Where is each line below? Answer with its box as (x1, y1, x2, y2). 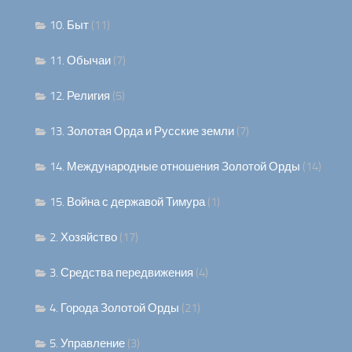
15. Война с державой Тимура (49, 195, 205, 210)
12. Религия (49, 89, 110, 104)
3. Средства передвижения (49, 266, 193, 280)
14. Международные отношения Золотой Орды (49, 159, 300, 174)
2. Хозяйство (49, 230, 117, 245)
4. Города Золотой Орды (49, 301, 179, 316)
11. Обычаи (49, 53, 111, 68)
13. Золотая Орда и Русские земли (49, 124, 234, 139)
